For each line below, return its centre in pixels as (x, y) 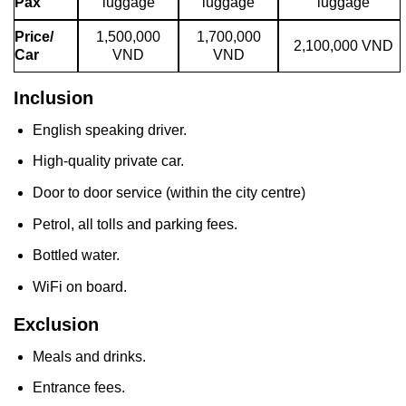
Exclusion (56, 324)
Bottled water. (76, 256)
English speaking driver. (109, 130)
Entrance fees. (78, 388)
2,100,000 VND (343, 46)
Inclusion (53, 97)
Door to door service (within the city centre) (169, 192)
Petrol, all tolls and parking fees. (135, 224)
